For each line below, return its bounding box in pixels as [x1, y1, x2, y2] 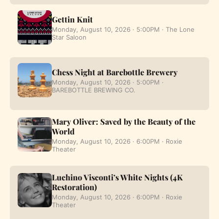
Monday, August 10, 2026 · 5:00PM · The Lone [52, 25, 195, 33]
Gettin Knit [52, 14, 93, 24]
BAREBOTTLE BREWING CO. [52, 86, 135, 94]
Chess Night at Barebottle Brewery [52, 66, 177, 77]
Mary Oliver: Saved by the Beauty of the [52, 116, 196, 127]
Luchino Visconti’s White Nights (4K [52, 172, 183, 182]
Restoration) [52, 181, 97, 192]
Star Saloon [52, 33, 87, 41]
